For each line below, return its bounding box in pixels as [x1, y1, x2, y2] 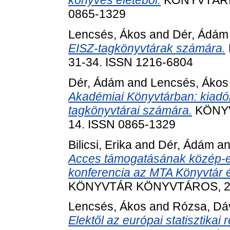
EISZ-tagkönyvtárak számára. [68, 41, 225, 55]
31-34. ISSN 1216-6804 [68, 55, 193, 69]
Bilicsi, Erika [68, 138, 132, 151]
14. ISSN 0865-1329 [68, 117, 176, 131]
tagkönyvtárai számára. [68, 103, 192, 117]
